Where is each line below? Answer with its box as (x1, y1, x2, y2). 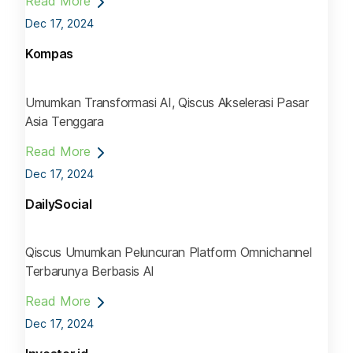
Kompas (25, 46, 74, 62)
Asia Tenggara (25, 113, 104, 129)
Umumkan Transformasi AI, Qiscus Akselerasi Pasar (25, 94, 309, 110)
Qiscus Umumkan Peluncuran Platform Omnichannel (25, 243, 312, 260)
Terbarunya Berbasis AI (25, 262, 154, 279)
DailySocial (25, 195, 92, 212)
